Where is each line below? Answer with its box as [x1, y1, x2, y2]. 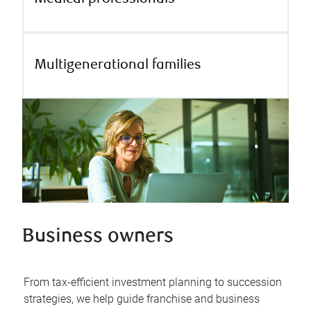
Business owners [22, 227, 174, 248]
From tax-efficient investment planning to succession [24, 276, 282, 289]
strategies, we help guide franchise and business [24, 292, 260, 306]
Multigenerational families [35, 58, 201, 73]
